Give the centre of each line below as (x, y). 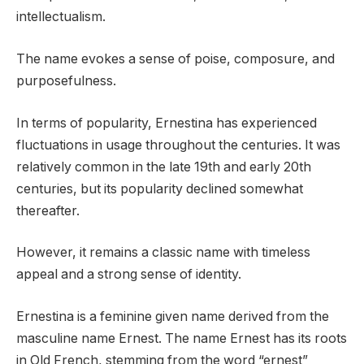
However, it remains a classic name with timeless (163, 253)
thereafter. (48, 210)
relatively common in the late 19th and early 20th (164, 167)
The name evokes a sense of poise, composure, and (175, 59)
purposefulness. (66, 81)
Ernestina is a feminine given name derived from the (173, 316)
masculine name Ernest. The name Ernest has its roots (182, 338)
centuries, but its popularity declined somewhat (160, 188)
